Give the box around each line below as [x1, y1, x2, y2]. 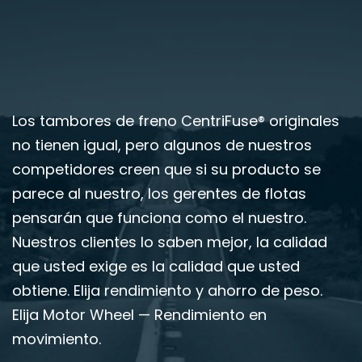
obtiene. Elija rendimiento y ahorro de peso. [12, 280, 322, 301]
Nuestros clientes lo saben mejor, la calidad [12, 232, 327, 253]
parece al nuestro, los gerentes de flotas [12, 183, 306, 204]
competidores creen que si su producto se [12, 159, 321, 180]
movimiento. [12, 329, 101, 350]
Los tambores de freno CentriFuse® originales [12, 111, 339, 132]
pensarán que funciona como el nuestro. [12, 208, 306, 229]
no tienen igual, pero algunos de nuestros [12, 135, 312, 156]
